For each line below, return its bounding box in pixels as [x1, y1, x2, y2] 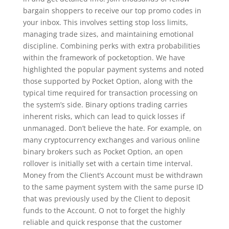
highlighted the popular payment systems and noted [22, 64, 204, 74]
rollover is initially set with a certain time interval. [22, 158, 193, 168]
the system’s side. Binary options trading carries [22, 99, 188, 109]
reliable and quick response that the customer [22, 217, 182, 227]
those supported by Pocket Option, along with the [22, 76, 193, 86]
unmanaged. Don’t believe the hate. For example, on [22, 123, 202, 133]
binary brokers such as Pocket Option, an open [22, 146, 183, 156]
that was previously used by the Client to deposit [22, 193, 190, 203]
